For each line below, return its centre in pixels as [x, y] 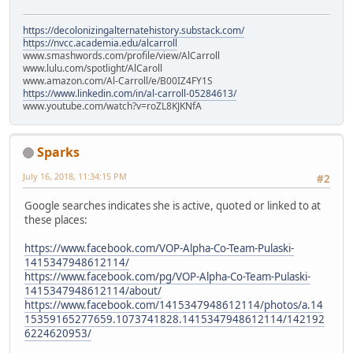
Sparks [58, 152]
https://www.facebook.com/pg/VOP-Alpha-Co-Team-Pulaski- [167, 277]
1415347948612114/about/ [93, 291]
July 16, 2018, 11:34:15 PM [75, 176]
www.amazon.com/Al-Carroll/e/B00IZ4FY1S [118, 80]
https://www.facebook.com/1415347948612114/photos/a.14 [174, 305]
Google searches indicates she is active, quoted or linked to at [173, 206]
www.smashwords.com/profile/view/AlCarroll [121, 55]
